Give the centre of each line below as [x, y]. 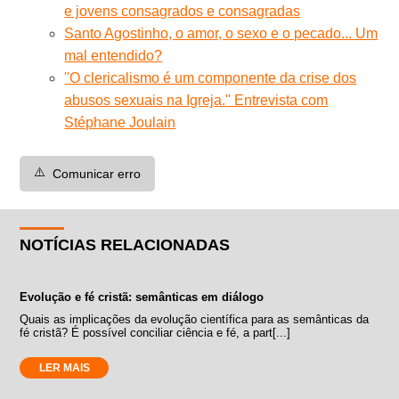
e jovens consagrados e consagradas [183, 11]
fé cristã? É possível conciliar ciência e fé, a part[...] [155, 332]
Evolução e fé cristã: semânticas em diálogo [142, 297]
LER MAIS [64, 367]
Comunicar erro [97, 173]
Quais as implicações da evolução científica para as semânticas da [195, 319]
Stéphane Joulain [120, 122]
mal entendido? [114, 55]
